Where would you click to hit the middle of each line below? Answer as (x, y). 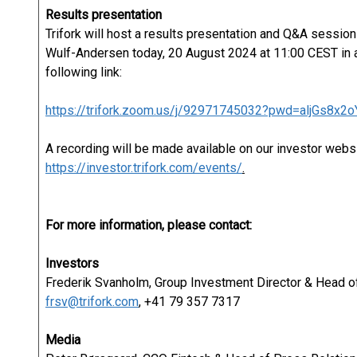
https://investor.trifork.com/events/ (144, 168)
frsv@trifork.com (92, 302)
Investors (72, 263)
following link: (84, 72)
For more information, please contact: (149, 225)
